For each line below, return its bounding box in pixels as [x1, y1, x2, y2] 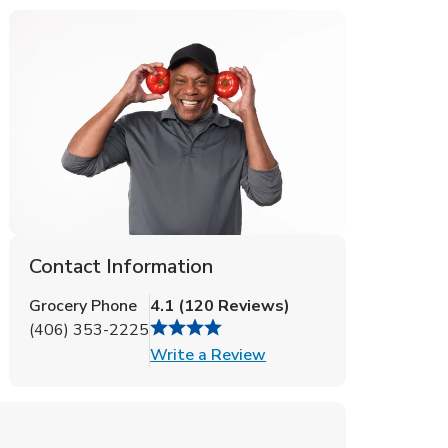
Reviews [214, 294, 285, 317]
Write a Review [150, 343, 267, 366]
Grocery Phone [29, 294, 138, 317]
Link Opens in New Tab [265, 342, 435, 365]
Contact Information [29, 252, 214, 280]
